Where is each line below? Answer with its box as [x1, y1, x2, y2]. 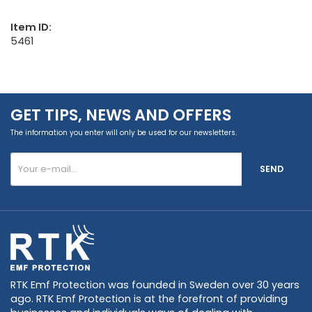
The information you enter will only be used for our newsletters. [10, 127, 237, 138]
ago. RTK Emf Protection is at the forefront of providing [10, 291, 288, 306]
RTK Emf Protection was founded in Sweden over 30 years [10, 277, 299, 292]
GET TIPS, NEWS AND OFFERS [10, 103, 231, 126]
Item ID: [10, 19, 52, 34]
